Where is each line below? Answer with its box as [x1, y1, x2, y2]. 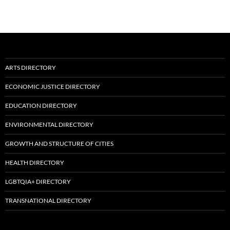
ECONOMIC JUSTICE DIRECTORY [5, 83, 100, 90]
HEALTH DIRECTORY [5, 159, 64, 166]
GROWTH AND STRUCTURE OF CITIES [5, 140, 113, 147]
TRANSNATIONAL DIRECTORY [5, 197, 91, 204]
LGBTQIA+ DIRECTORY [5, 178, 71, 185]
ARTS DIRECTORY [5, 64, 56, 71]
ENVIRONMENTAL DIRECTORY [5, 121, 93, 128]
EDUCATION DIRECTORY [5, 102, 77, 109]
